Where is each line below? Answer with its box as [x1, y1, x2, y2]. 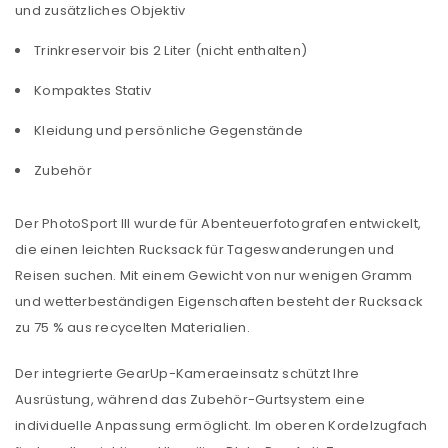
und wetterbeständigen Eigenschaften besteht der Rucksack [15, 292, 423, 311]
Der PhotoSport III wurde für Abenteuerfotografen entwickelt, [15, 214, 421, 233]
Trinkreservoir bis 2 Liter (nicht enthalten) [34, 41, 307, 60]
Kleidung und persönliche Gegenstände [34, 121, 303, 140]
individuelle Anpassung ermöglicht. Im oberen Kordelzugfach [15, 416, 428, 435]
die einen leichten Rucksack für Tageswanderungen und [15, 240, 394, 259]
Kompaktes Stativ [34, 81, 151, 100]
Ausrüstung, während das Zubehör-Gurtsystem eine [15, 390, 365, 409]
